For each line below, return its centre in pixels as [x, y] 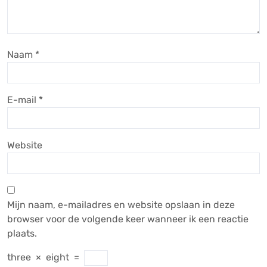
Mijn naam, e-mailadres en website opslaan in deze [121, 205]
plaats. [22, 233]
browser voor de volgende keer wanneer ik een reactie [128, 219]
